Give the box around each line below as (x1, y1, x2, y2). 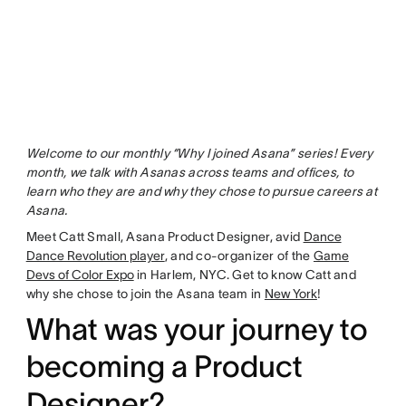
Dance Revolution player (25, 248, 165, 264)
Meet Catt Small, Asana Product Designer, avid (25, 229, 304, 245)
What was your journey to (25, 313, 368, 347)
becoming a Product (25, 350, 303, 384)
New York (264, 286, 317, 302)
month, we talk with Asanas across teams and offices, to (25, 165, 354, 180)
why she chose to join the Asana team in (25, 286, 265, 302)
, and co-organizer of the (164, 248, 314, 264)
